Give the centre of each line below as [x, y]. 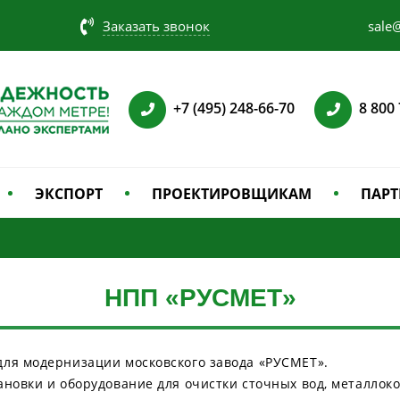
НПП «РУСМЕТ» [200, 298]
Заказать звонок [156, 26]
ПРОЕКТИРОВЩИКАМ [232, 194]
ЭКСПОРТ [69, 194]
